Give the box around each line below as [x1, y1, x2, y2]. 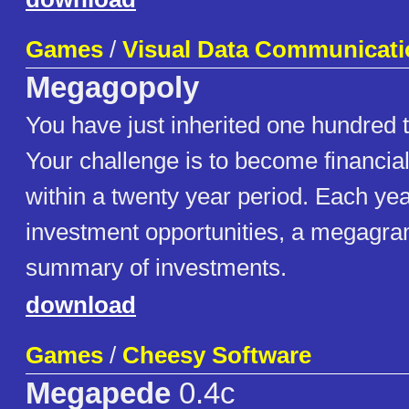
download [26, 291, 136, 320]
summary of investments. [26, 254, 287, 282]
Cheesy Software [122, 341, 311, 370]
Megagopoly [26, 71, 199, 105]
